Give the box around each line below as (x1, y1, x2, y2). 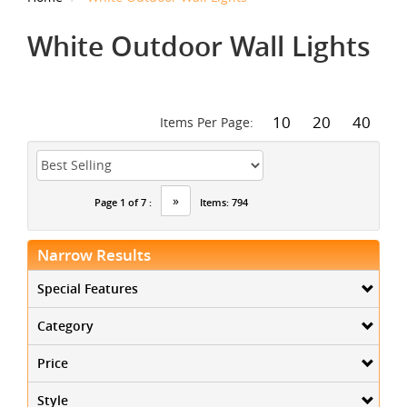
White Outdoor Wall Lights (27, 27, 371, 65)
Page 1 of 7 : (94, 195, 152, 209)
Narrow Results (37, 243, 151, 265)
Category (37, 316, 94, 334)
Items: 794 (200, 195, 248, 209)
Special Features (37, 279, 138, 297)
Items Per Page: (160, 113, 257, 131)
